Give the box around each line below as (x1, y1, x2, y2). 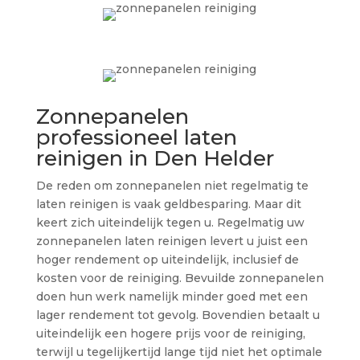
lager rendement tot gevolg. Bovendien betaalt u (35, 307, 320, 322)
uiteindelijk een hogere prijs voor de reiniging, (35, 325, 305, 341)
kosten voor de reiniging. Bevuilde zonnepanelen (35, 270, 324, 285)
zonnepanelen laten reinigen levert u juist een (35, 233, 308, 248)
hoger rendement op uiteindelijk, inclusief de (35, 252, 299, 267)
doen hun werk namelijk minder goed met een (35, 288, 308, 304)
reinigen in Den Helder (35, 145, 274, 171)
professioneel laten (35, 124, 237, 150)
